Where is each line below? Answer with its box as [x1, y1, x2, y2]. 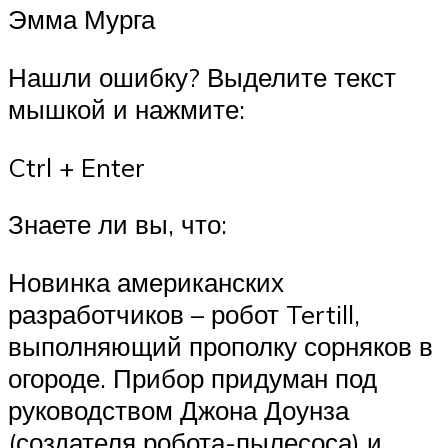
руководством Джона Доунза [8, 393, 349, 426]
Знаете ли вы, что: [8, 208, 227, 241]
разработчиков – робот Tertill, [8, 297, 360, 330]
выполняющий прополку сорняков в [8, 329, 433, 362]
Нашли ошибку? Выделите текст [8, 61, 396, 94]
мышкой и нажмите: [8, 93, 245, 126]
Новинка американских [8, 265, 284, 298]
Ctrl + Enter [8, 150, 145, 183]
